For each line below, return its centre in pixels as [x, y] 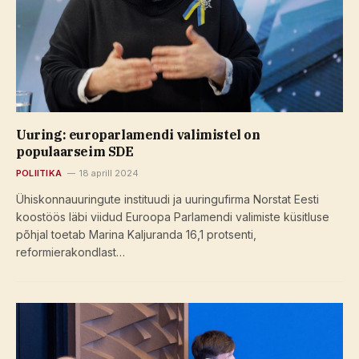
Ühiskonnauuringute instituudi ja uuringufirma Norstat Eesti [167, 199]
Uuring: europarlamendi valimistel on [138, 134]
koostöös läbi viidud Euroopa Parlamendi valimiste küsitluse [173, 216]
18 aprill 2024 [109, 173]
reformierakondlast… [71, 252]
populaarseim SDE [75, 151]
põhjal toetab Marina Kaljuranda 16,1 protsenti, [136, 234]
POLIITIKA [39, 173]
